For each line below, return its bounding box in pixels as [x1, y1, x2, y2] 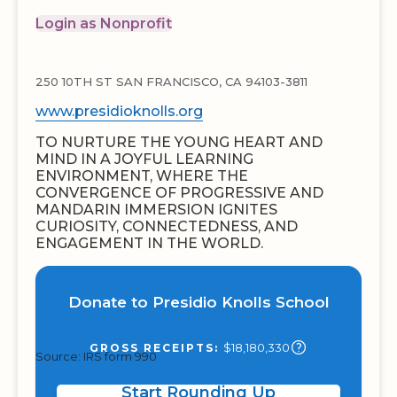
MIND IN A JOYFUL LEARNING [35, 151, 253, 167]
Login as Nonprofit [35, 15, 172, 32]
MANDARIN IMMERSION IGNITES [35, 201, 277, 218]
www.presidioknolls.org [35, 103, 203, 120]
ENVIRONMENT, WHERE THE [35, 167, 248, 184]
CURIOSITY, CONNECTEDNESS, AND [35, 218, 298, 235]
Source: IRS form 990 [35, 349, 157, 363]
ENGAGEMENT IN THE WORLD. [35, 235, 263, 252]
